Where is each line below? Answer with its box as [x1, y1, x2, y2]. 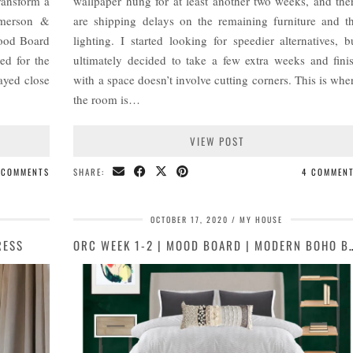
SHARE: [73, 165, 110, 179]
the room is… [73, 91, 141, 108]
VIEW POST [189, 133, 244, 150]
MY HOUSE [240, 214, 284, 226]
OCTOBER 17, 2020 [150, 214, 229, 226]
